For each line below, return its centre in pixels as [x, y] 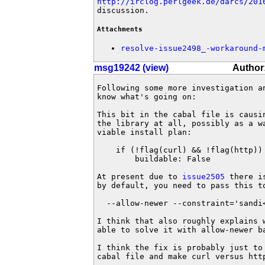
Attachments [120, 30]
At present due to [140, 177]
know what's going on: [147, 97]
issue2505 [203, 177]
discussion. [123, 10]
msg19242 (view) [131, 68]
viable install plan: [144, 132]
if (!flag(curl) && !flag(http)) [180, 150]
